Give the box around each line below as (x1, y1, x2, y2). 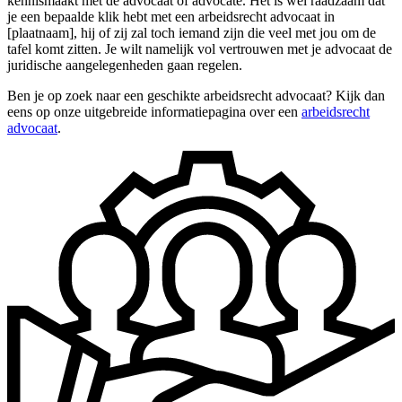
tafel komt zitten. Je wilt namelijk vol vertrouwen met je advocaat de (7, 40, 392, 57)
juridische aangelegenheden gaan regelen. (7, 57, 242, 73)
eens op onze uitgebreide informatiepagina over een (7, 103, 301, 119)
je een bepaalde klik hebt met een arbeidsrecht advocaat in (7, 8, 335, 24)
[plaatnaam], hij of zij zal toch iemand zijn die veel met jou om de (7, 24, 376, 40)
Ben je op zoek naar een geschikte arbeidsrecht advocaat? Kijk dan (7, 87, 385, 103)
